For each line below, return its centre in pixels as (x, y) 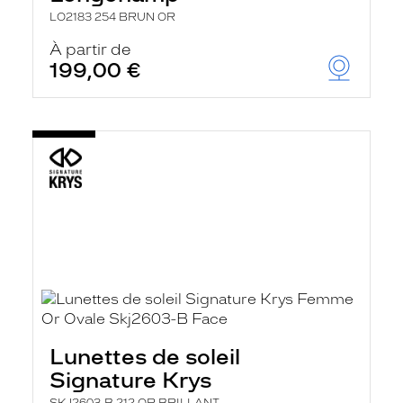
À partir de (90, 49)
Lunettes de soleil (145, 357)
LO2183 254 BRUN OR (112, 17)
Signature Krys (130, 380)
